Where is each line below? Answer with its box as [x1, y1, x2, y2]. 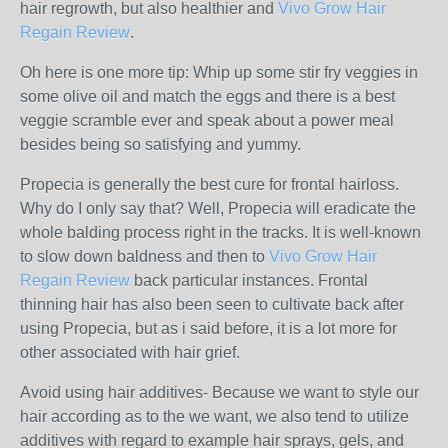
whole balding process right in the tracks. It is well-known [20, 224, 421, 241]
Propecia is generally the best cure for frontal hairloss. [20, 176, 399, 193]
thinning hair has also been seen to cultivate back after [20, 296, 404, 313]
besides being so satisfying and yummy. [20, 136, 301, 153]
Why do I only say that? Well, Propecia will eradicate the [20, 200, 416, 217]
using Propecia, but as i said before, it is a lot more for [20, 320, 397, 337]
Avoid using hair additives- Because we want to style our [20, 384, 419, 401]
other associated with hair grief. [20, 344, 240, 361]
